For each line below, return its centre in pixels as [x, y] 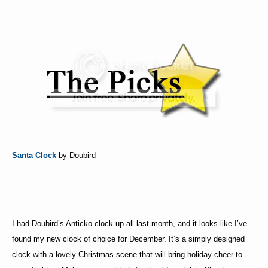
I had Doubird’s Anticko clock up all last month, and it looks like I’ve [130, 224]
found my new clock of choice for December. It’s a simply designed [128, 239]
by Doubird [76, 156]
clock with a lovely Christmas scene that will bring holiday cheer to [127, 255]
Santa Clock [34, 156]
